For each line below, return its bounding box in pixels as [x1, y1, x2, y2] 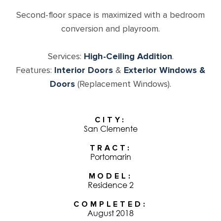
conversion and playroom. [61, 23, 160, 35]
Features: [16, 65, 54, 76]
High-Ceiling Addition [83, 51, 172, 62]
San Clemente [83, 124, 138, 134]
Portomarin [90, 152, 131, 162]
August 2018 [87, 208, 134, 219]
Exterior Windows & [124, 65, 205, 76]
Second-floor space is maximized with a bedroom [16, 9, 205, 21]
